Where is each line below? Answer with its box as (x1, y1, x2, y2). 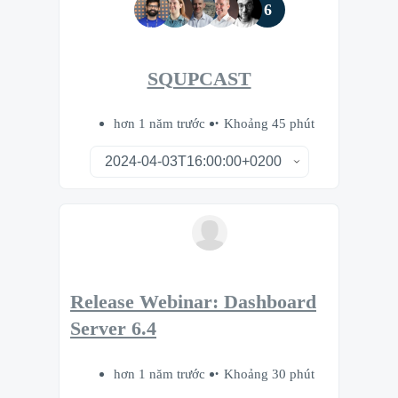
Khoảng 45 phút (224, 115, 314, 131)
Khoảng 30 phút (224, 365, 314, 381)
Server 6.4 (70, 318, 156, 340)
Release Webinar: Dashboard (70, 291, 316, 314)
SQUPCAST (147, 68, 251, 90)
